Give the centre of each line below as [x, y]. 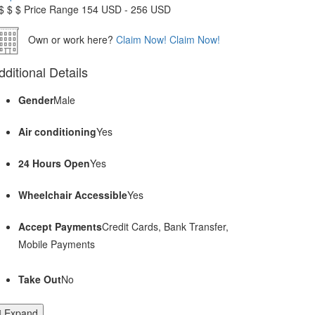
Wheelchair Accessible [73, 195]
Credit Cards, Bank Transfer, [165, 227]
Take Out [40, 279]
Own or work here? [69, 39]
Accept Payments [60, 227]
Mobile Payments [57, 244]
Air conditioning [57, 132]
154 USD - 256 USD [126, 9]
